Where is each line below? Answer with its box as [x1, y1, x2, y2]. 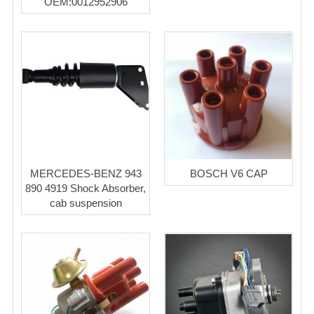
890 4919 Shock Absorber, [25, 182, 146, 194]
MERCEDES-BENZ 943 [29, 167, 142, 179]
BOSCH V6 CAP [189, 167, 268, 179]
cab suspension [49, 196, 122, 209]
